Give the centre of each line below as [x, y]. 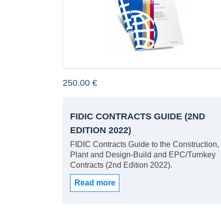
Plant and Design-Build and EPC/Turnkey [143, 155]
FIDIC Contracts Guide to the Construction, [145, 144]
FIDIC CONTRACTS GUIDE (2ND [138, 116]
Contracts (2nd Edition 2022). [121, 165]
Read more [95, 183]
